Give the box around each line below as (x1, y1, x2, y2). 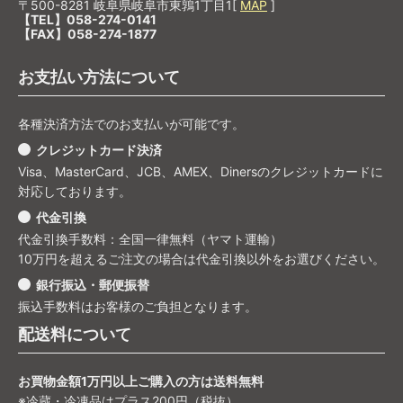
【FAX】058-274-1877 (18, 25, 157, 41)
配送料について (18, 324, 131, 344)
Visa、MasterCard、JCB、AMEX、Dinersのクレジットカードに (18, 163, 383, 179)
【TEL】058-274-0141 (18, 11, 157, 27)
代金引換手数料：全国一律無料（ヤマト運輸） (18, 230, 282, 246)
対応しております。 (18, 183, 131, 199)
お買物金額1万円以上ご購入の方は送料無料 (18, 372, 264, 389)
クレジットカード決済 (36, 141, 162, 157)
